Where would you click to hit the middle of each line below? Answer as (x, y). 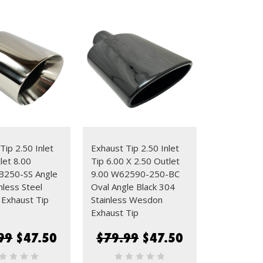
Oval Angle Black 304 (133, 186)
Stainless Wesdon (127, 199)
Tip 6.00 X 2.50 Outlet (136, 161)
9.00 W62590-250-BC (136, 173)
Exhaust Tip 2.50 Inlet (135, 148)
